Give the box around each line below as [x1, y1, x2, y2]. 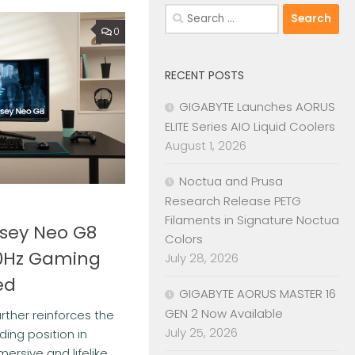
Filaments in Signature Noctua [165, 211, 339, 228]
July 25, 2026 [165, 323, 238, 341]
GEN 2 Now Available [165, 304, 283, 322]
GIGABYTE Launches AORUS [179, 97, 335, 115]
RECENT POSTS [165, 67, 244, 83]
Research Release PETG [165, 192, 301, 209]
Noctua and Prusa [179, 172, 283, 189]
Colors [165, 230, 203, 247]
